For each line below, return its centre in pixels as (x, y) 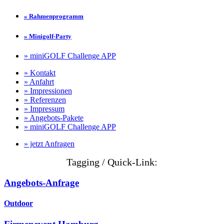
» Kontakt (40, 73)
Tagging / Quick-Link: (112, 162)
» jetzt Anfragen (49, 144)
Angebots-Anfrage (41, 183)
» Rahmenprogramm (54, 16)
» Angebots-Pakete (54, 118)
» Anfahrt (39, 82)
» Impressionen (48, 91)
